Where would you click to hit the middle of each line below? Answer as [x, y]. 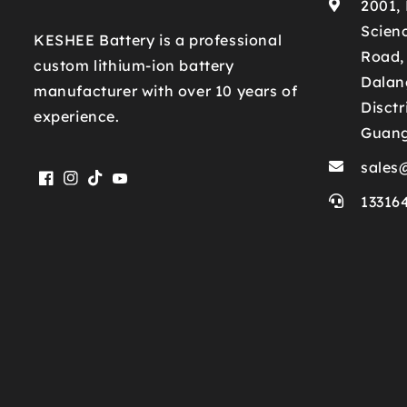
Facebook [79, 188]
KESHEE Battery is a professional [158, 40]
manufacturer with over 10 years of [166, 91]
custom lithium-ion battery [134, 66]
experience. [77, 117]
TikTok [117, 188]
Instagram [108, 188]
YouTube [149, 189]
